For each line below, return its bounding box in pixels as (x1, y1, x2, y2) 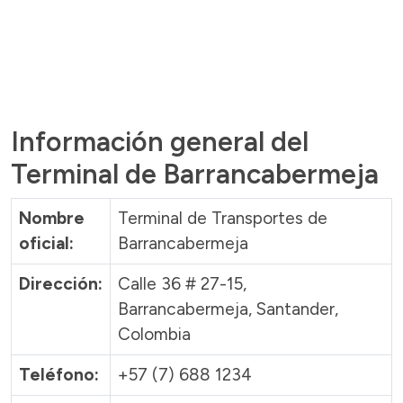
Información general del (11, 124, 309, 158)
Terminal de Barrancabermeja (11, 157, 379, 191)
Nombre (19, 207, 85, 228)
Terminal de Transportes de (118, 207, 327, 228)
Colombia (118, 323, 191, 345)
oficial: (19, 232, 74, 254)
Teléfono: (19, 363, 99, 385)
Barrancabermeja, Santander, (118, 298, 338, 319)
